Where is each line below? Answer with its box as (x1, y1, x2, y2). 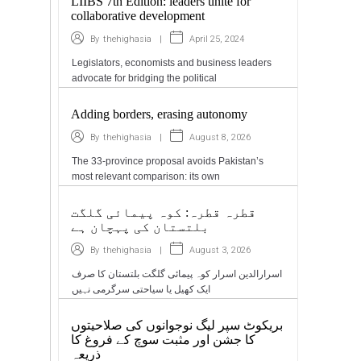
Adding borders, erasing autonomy (71, 107, 248, 121)
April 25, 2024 (189, 33, 245, 44)
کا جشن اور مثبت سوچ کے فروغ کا (71, 333, 256, 346)
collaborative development (71, 9, 205, 23)
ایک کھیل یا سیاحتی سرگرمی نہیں (72, 284, 211, 295)
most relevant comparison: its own (72, 171, 221, 182)
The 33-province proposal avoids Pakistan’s (72, 156, 264, 167)
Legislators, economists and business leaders (72, 57, 272, 68)
